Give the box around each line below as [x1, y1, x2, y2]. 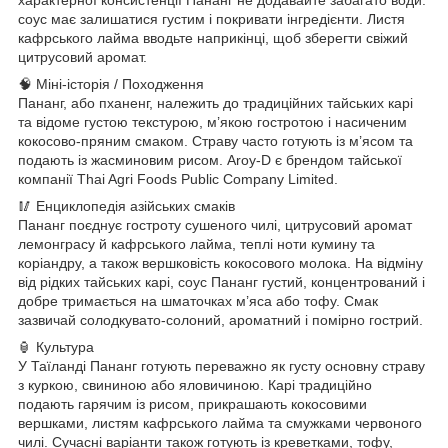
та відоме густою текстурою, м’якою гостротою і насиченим [18, 113, 407, 130]
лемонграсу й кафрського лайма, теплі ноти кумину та [18, 235, 375, 252]
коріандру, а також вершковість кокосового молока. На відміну [18, 254, 423, 271]
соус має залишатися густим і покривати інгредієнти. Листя [18, 10, 405, 27]
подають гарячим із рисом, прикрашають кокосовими [18, 395, 367, 412]
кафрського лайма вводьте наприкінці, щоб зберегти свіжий [18, 29, 408, 46]
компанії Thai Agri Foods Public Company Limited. [18, 170, 338, 187]
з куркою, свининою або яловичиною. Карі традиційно [18, 376, 372, 393]
